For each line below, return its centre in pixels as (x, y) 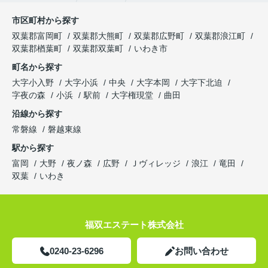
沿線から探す (37, 114)
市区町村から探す (45, 21)
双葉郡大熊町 (98, 36)
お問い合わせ (201, 251)
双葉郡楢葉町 (37, 49)
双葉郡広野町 (159, 36)
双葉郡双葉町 (98, 49)
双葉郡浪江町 (220, 36)
